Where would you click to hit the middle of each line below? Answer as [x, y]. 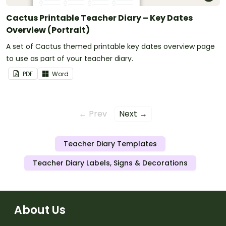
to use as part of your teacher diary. [70, 59]
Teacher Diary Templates [110, 144]
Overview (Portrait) [48, 30]
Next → [133, 114]
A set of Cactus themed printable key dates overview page [110, 47]
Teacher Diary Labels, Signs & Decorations [110, 163]
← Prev [93, 114]
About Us [40, 210]
